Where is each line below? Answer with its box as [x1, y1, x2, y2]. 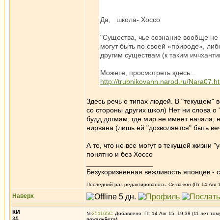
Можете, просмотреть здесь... [100, 69, 196, 77]
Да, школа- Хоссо [100, 16, 160, 24]
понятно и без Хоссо [86, 150, 153, 158]
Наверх [12, 192, 34, 199]
